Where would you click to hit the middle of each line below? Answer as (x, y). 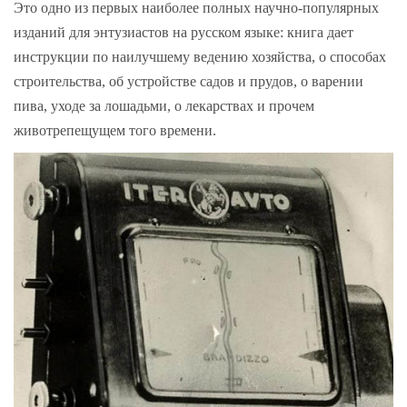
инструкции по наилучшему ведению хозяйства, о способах (200, 56)
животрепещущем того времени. (117, 130)
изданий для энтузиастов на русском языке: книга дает (184, 32)
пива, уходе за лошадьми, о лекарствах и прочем (164, 105)
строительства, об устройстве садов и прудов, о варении (189, 81)
